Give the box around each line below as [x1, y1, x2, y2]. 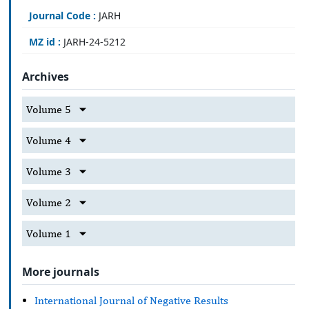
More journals [22, 263, 99, 279]
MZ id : [29, 34, 61, 48]
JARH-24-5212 [61, 34, 126, 48]
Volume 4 [26, 134, 71, 148]
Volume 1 [26, 227, 71, 241]
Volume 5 [26, 103, 71, 117]
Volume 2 [26, 196, 71, 210]
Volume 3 [26, 165, 71, 179]
